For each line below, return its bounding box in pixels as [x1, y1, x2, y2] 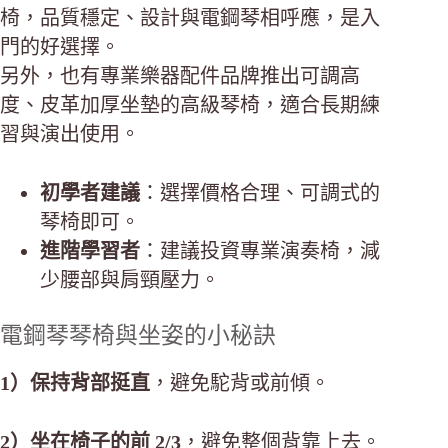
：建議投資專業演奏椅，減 [140, 239, 380, 262]
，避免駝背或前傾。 [150, 371, 330, 394]
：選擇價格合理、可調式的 [140, 181, 380, 204]
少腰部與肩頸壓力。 [40, 268, 220, 291]
